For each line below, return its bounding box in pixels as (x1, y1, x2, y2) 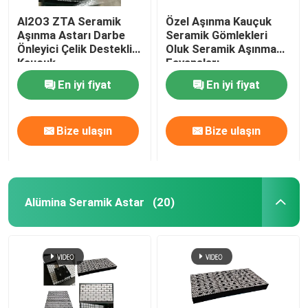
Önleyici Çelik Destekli (17, 41, 133, 56)
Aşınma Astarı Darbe (17, 27, 126, 42)
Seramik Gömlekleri (166, 27, 268, 42)
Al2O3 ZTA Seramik (17, 14, 122, 28)
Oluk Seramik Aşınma (166, 41, 277, 56)
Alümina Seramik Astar (24, 195, 144, 209)
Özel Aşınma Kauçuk (166, 14, 272, 28)
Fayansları (166, 55, 220, 69)
